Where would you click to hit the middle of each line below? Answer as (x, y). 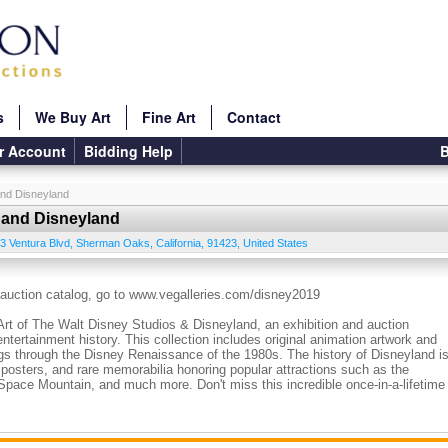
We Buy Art (73, 117)
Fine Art (169, 117)
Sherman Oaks (113, 243)
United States (275, 243)
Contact (254, 117)
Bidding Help (128, 151)
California (178, 243)
